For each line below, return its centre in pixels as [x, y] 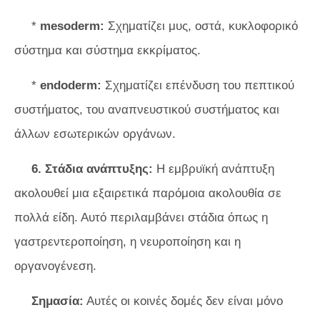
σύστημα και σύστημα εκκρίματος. [107, 50]
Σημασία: [57, 301]
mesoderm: [72, 26]
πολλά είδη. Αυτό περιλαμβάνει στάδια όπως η [141, 217]
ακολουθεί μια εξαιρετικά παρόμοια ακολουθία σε [148, 193]
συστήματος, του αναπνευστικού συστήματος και [147, 110]
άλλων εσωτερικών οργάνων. [95, 134]
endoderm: [71, 85]
